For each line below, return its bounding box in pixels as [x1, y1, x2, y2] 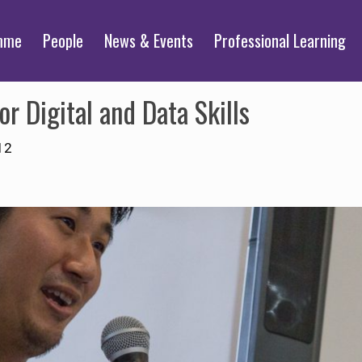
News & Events [104, 28, 193, 53]
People [43, 28, 83, 53]
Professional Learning [214, 28, 346, 53]
